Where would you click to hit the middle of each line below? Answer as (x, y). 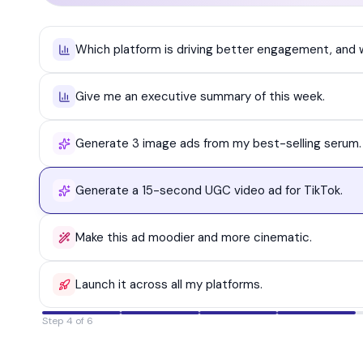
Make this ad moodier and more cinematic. (194, 238)
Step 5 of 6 (68, 321)
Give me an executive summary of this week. (200, 97)
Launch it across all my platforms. (169, 285)
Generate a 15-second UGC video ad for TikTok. (209, 191)
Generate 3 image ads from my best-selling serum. (218, 144)
